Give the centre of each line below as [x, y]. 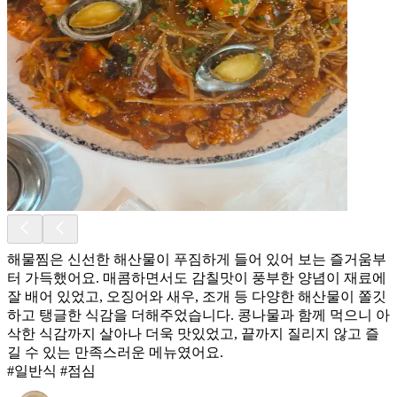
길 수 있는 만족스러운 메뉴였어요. [115, 352]
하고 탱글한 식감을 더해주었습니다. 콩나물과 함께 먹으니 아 [198, 315]
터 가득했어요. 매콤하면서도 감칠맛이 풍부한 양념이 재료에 [197, 277]
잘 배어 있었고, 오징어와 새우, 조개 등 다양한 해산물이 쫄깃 [197, 296]
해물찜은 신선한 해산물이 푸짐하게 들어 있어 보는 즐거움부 [197, 259]
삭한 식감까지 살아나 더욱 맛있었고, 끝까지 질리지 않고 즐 [193, 333]
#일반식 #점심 [51, 370]
